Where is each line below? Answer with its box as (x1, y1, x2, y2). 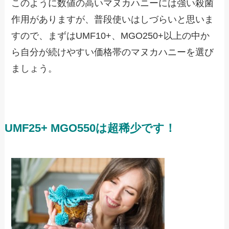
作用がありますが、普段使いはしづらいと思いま (11, 14, 214, 25)
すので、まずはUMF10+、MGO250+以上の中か (11, 31, 210, 41)
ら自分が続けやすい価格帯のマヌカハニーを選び (11, 47, 214, 58)
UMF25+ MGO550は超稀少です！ (4, 122, 176, 135)
